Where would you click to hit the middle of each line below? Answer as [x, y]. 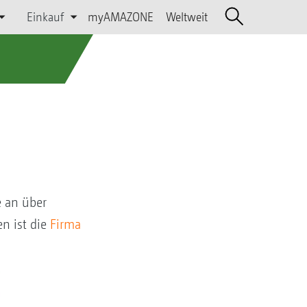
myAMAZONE [120, 17]
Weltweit [186, 17]
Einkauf [46, 17]
